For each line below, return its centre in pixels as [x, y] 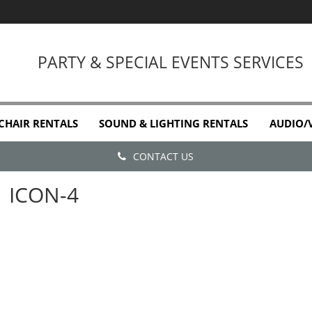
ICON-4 [44, 195]
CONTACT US [163, 156]
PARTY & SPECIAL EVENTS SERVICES [171, 62]
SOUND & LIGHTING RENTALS [174, 123]
